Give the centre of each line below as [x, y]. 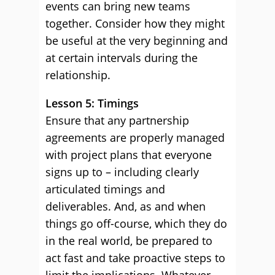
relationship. [78, 75]
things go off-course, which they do [136, 223]
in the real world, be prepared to [129, 241]
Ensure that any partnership [117, 120]
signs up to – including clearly [122, 172]
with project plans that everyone [129, 155]
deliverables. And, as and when [126, 206]
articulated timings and [105, 189]
